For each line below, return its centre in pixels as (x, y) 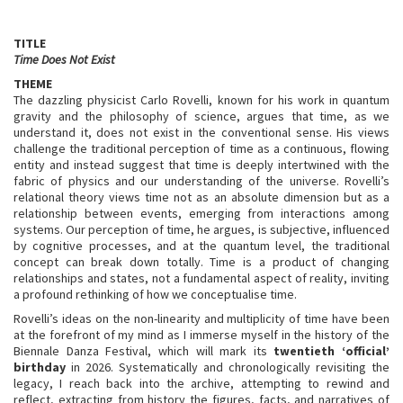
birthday (42, 367)
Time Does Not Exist (64, 59)
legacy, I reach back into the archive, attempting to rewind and (201, 383)
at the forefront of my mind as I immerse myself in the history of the (201, 335)
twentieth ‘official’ (331, 351)
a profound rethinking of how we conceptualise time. (155, 294)
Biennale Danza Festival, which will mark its (144, 351)
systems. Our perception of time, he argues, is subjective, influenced (201, 229)
